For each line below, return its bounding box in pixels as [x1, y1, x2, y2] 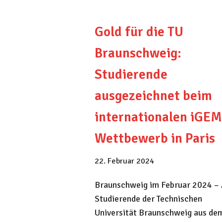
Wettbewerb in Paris [95, 130, 215, 147]
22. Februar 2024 [95, 156, 154, 166]
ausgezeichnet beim [95, 88, 212, 105]
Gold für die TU [95, 24, 183, 41]
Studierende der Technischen [95, 193, 202, 205]
